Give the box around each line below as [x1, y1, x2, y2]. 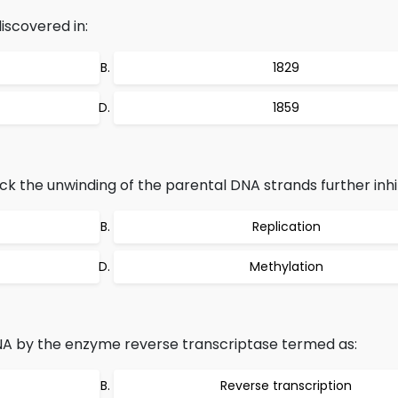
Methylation [249, 258, 323, 275]
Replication [251, 218, 321, 235]
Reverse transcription [220, 377, 352, 394]
